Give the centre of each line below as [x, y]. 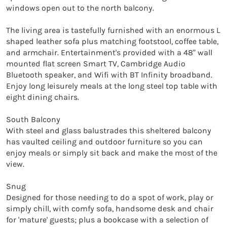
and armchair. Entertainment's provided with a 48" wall [109, 52]
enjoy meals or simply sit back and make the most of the [112, 153]
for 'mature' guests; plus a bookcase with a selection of [107, 219]
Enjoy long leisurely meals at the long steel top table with [112, 86]
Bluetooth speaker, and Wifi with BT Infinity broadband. [109, 74]
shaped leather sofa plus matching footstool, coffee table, [112, 41]
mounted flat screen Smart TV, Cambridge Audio [96, 63]
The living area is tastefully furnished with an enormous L [113, 30]
